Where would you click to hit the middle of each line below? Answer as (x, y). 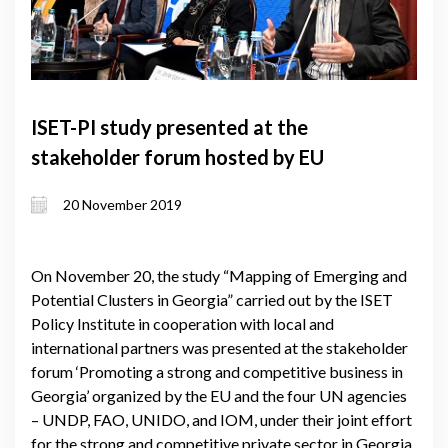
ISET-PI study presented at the (169, 126)
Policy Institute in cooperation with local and (182, 323)
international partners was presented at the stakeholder (219, 347)
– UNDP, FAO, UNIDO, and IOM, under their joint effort (221, 419)
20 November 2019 (122, 205)
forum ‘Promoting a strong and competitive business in (217, 371)
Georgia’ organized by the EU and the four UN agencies (219, 395)
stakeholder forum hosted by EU (177, 156)
